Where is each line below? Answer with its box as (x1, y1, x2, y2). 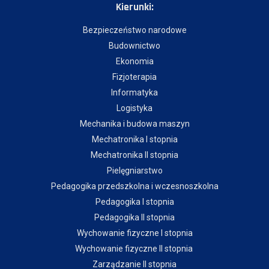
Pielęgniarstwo (106, 166, 163, 176)
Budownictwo (109, 41, 160, 51)
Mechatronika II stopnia (91, 150, 178, 160)
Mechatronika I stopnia (91, 134, 178, 145)
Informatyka (111, 88, 158, 98)
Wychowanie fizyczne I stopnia (76, 228, 193, 238)
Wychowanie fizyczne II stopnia (74, 244, 195, 254)
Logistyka (116, 103, 153, 113)
